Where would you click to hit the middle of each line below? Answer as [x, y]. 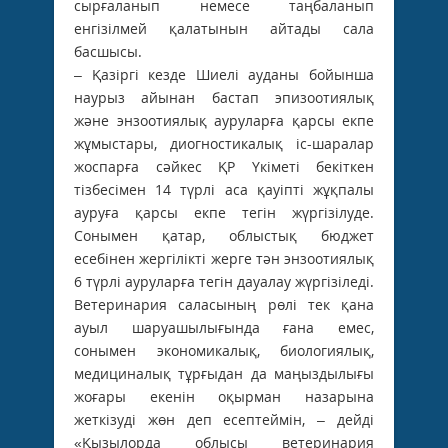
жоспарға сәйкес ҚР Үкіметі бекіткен [224, 166]
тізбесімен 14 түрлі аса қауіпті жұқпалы [224, 189]
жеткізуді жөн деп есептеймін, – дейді [224, 419]
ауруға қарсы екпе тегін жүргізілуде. [224, 212]
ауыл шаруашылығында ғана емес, [224, 327]
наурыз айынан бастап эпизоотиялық [224, 97]
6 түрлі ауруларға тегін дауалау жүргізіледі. [224, 281]
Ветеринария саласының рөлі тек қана [224, 304]
